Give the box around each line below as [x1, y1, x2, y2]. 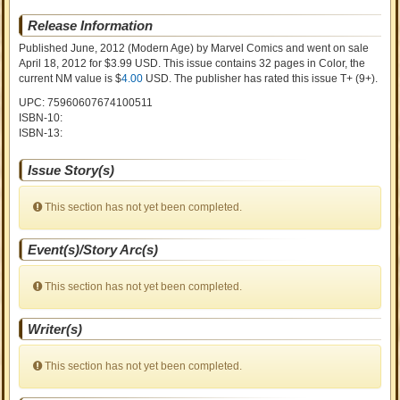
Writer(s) [28, 321, 83, 337]
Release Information [28, 18, 154, 33]
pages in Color [271, 57, 346, 70]
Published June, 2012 [19, 42, 126, 54]
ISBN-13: [19, 127, 63, 139]
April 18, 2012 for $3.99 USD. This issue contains [19, 57, 260, 70]
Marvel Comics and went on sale [211, 42, 370, 54]
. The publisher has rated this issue [169, 72, 341, 85]
